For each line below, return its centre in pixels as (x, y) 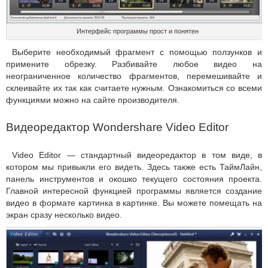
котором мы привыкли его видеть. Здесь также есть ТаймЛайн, (134, 167)
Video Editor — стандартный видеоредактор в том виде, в (137, 155)
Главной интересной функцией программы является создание (134, 191)
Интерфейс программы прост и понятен (138, 31)
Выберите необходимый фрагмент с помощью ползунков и (137, 52)
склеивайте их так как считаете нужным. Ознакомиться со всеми (134, 88)
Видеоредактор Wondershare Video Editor (117, 127)
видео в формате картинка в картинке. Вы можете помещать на (134, 203)
